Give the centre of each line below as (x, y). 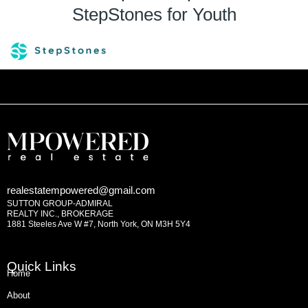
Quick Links (42, 267)
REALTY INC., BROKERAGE (60, 213)
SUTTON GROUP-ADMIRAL (60, 203)
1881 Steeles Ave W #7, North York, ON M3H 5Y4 (99, 224)
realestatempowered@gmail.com (81, 190)
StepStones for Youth (154, 14)
